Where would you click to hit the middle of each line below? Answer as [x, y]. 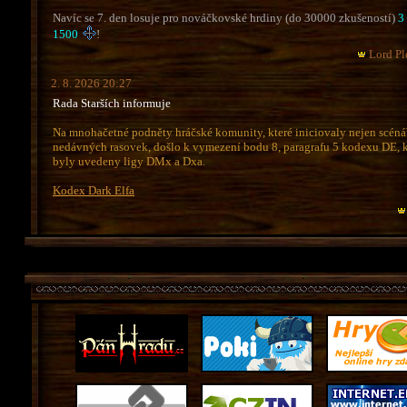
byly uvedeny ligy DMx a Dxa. [129, 161]
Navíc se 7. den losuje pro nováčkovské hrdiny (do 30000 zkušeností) [225, 18]
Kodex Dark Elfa [94, 190]
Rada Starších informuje [112, 103]
